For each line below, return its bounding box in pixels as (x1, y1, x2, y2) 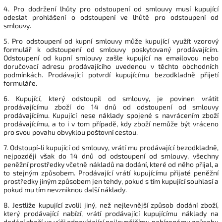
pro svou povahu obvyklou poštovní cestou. (3, 127, 138, 136)
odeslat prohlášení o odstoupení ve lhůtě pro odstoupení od (3, 12, 219, 21)
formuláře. (3, 78, 37, 87)
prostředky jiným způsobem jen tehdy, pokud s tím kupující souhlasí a (3, 176, 219, 185)
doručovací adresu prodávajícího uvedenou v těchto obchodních (3, 61, 219, 70)
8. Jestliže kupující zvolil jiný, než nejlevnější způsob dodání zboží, (3, 200, 219, 209)
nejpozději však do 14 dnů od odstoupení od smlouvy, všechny (3, 151, 219, 160)
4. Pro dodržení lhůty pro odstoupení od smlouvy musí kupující (3, 4, 219, 13)
